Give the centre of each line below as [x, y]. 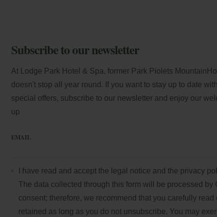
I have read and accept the [64, 171]
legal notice [131, 171]
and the [165, 171]
